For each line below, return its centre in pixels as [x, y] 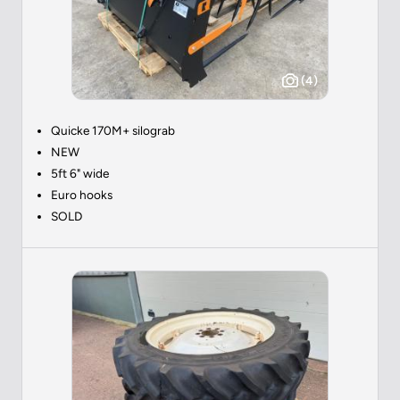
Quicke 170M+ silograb [113, 130]
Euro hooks [82, 194]
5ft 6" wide [80, 173]
